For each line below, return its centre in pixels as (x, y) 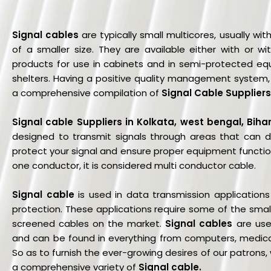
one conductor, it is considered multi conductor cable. (134, 165)
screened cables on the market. (89, 223)
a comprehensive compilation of (87, 93)
